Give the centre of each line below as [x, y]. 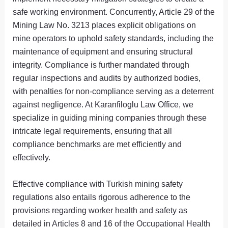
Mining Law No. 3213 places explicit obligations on [105, 25]
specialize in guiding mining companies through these [110, 117]
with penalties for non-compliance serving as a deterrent [113, 91]
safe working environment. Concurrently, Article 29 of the [114, 11]
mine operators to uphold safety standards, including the [113, 38]
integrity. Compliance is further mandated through [101, 64]
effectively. [32, 157]
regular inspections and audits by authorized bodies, [107, 78]
